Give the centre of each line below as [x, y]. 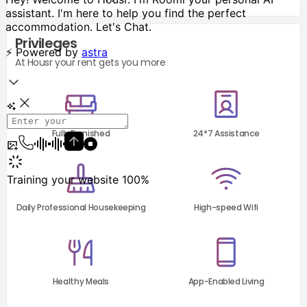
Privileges [46, 43]
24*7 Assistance [226, 133]
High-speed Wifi [226, 207]
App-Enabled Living [226, 281]
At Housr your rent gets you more [90, 62]
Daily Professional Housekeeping [81, 207]
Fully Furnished [81, 133]
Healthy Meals [81, 281]
